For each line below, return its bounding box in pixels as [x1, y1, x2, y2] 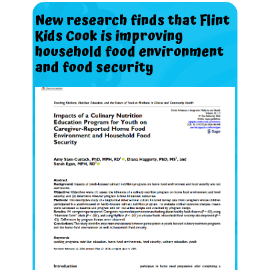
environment [139, 40, 224, 63]
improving [115, 25, 183, 48]
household [35, 40, 102, 63]
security [96, 56, 154, 79]
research [66, 9, 128, 32]
